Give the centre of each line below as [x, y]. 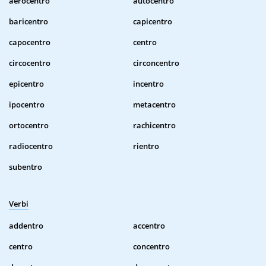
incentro [148, 84]
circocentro [30, 63]
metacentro [154, 105]
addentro [26, 226]
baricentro [28, 22]
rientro [146, 146]
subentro [26, 167]
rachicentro [154, 126]
